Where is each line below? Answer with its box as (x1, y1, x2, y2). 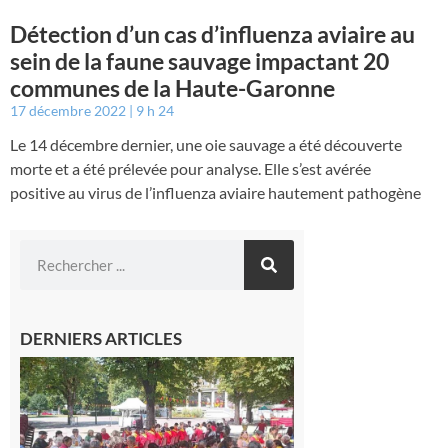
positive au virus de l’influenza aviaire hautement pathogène (10, 183, 421, 203)
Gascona (304, 376, 364, 396)
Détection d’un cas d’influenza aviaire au (10, 20, 415, 49)
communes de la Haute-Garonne (10, 74, 335, 103)
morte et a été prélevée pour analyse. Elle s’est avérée (10, 159, 371, 179)
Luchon (304, 414, 355, 434)
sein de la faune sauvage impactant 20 (10, 47, 389, 76)
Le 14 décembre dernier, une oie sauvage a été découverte (10, 135, 402, 155)
